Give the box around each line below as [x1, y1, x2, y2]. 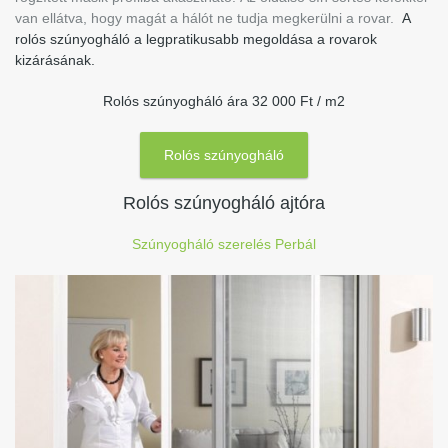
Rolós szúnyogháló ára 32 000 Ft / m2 [103, 92, 345, 109]
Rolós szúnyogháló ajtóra [123, 192, 325, 213]
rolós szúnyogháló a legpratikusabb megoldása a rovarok [15, 30, 377, 47]
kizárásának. [15, 51, 95, 68]
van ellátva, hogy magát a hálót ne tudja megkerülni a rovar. [15, 9, 402, 26]
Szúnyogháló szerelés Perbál [132, 235, 316, 252]
